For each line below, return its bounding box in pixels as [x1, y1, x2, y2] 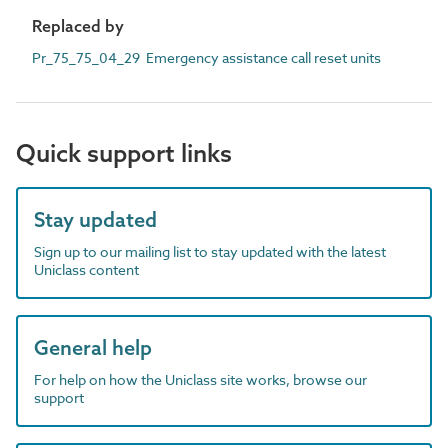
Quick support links [16, 138, 232, 168]
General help [34, 335, 152, 360]
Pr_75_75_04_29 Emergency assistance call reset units [32, 48, 381, 67]
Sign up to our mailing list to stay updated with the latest [34, 242, 386, 261]
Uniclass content [34, 260, 139, 279]
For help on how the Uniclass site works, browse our [34, 370, 367, 389]
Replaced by [32, 16, 124, 36]
